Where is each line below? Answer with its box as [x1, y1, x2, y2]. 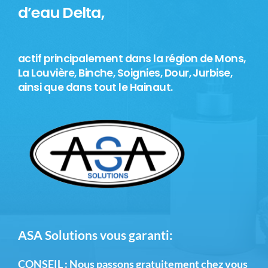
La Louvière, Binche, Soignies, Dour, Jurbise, [17, 66, 233, 81]
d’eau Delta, [17, 2, 104, 24]
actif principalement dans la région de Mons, [17, 51, 246, 66]
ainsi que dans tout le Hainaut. [17, 80, 173, 95]
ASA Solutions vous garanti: [17, 228, 173, 243]
